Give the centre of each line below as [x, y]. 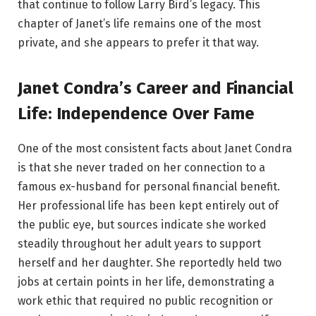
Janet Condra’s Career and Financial [156, 88]
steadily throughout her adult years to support [139, 243]
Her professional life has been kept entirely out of [148, 205]
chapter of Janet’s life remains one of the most [139, 24]
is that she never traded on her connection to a [141, 167]
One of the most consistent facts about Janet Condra [155, 148]
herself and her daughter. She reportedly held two [150, 262]
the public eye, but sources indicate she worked [142, 224]
